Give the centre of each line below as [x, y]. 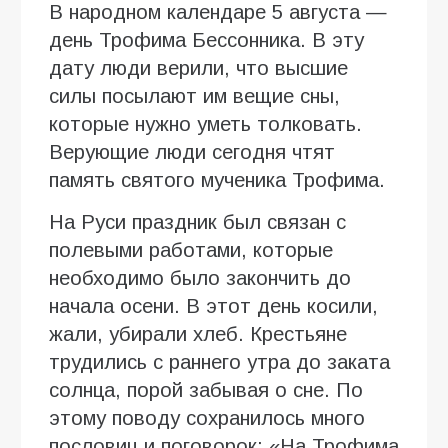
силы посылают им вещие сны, [194, 96]
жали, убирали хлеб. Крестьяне [198, 334]
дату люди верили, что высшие [198, 68]
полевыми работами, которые [191, 250]
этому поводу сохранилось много [207, 418]
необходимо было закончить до [200, 278]
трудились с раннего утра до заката [219, 362]
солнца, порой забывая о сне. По [206, 390]
